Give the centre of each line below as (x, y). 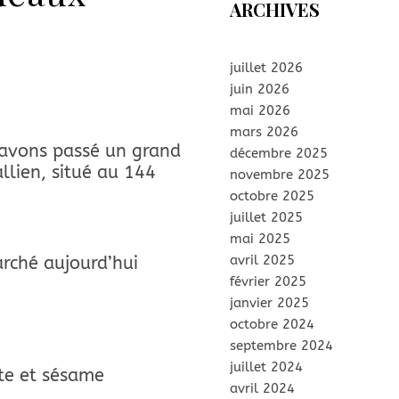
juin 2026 (260, 89)
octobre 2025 (272, 196)
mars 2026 (264, 132)
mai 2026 (260, 110)
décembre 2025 (279, 153)
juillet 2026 (266, 68)
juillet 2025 (266, 217)
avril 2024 (262, 388)
